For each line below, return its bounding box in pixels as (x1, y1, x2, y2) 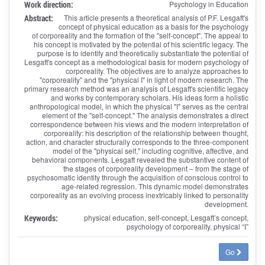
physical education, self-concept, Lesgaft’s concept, (83, 212, 248, 222)
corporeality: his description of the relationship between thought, (43, 127, 248, 138)
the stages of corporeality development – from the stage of (63, 163, 248, 173)
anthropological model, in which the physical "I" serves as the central (29, 101, 248, 111)
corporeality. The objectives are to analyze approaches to (65, 65, 248, 76)
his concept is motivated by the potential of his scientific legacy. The (33, 38, 248, 49)
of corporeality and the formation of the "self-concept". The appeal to (31, 30, 248, 40)
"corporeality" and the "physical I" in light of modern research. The (39, 74, 248, 85)
